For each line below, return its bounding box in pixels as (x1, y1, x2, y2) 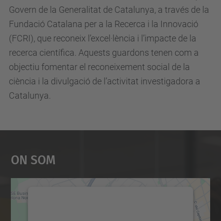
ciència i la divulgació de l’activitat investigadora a (9, 76, 200, 86)
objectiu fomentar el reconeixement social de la (9, 62, 190, 72)
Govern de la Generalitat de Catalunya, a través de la (9, 4, 209, 15)
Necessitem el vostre (68, 198, 153, 210)
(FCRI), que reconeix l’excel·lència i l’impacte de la (9, 33, 196, 43)
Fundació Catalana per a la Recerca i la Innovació (9, 19, 198, 29)
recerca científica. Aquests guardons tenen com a (9, 47, 199, 58)
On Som (10, 147, 56, 169)
